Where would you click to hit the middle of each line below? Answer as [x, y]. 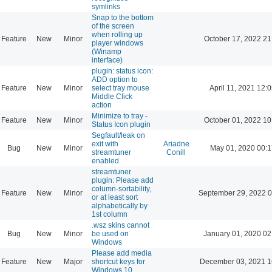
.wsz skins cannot [121, 225]
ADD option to [115, 79]
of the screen [113, 26]
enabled [105, 161]
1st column [110, 214]
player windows [117, 43]
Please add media [122, 253]
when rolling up [117, 34]
